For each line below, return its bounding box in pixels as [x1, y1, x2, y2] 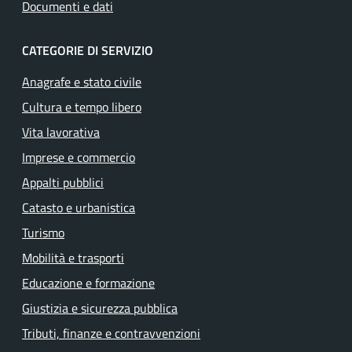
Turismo [22, 222, 64, 242]
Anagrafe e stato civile [22, 71, 141, 91]
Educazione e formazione [22, 273, 155, 292]
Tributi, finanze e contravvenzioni [22, 323, 200, 343]
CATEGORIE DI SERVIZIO [22, 40, 153, 60]
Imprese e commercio [22, 147, 135, 167]
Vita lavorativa [22, 122, 100, 141]
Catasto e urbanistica [22, 197, 135, 217]
